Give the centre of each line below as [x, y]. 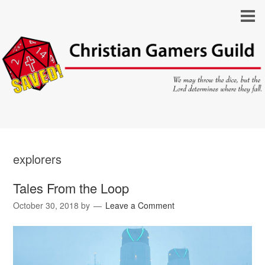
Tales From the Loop [71, 188]
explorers [38, 159]
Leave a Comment [140, 206]
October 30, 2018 [46, 206]
